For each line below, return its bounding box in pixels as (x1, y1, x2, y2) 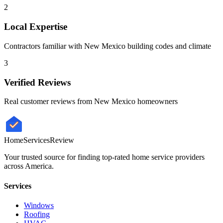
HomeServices (4, 136, 50, 145)
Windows (24, 201, 54, 210)
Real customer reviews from (4, 97, 94, 106)
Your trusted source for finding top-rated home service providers (4, 153, 205, 162)
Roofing (24, 210, 50, 219)
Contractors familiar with (4, 41, 84, 50)
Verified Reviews (4, 77, 71, 88)
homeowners (135, 97, 178, 106)
